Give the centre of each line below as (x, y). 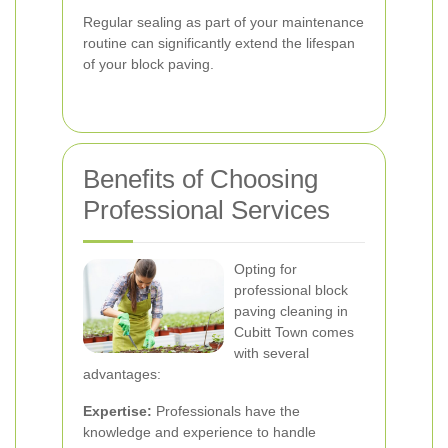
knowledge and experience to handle (199, 432)
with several (271, 353)
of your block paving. (148, 64)
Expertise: (117, 411)
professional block (291, 290)
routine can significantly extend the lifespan (219, 43)
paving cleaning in (291, 311)
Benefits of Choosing (200, 179)
